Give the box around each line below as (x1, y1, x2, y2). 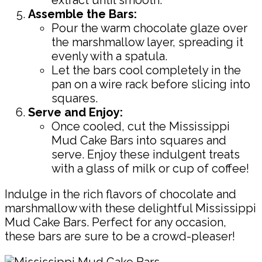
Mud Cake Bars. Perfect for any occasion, (5, 215, 226, 229)
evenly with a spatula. (51, 49, 167, 63)
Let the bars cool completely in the (51, 63, 241, 77)
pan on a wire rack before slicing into (51, 77, 250, 91)
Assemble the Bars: (28, 6, 137, 21)
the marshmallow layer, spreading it (51, 35, 243, 49)
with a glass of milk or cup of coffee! (51, 161, 249, 175)
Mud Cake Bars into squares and (51, 133, 226, 147)
